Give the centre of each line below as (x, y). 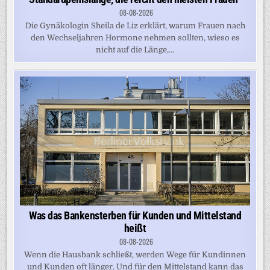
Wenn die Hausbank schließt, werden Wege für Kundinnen (135, 255)
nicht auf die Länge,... (135, 49)
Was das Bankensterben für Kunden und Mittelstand (135, 216)
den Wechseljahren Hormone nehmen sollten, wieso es (135, 37)
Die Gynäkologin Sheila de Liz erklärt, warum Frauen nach (135, 25)
